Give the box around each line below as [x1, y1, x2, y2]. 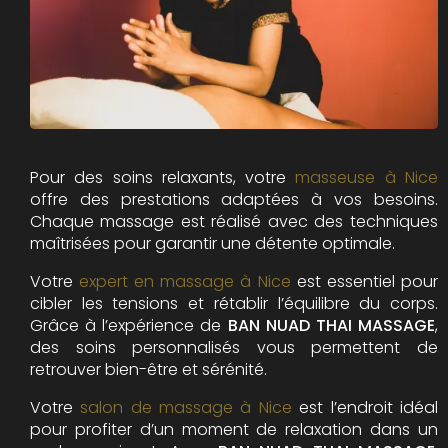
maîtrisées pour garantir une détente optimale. [30, 232, 395, 256]
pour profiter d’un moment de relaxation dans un [30, 418, 438, 442]
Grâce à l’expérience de [30, 314, 228, 338]
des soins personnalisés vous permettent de [30, 336, 438, 360]
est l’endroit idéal [291, 396, 438, 420]
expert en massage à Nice [79, 270, 291, 294]
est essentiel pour [290, 270, 438, 294]
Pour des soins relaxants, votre [30, 166, 296, 190]
